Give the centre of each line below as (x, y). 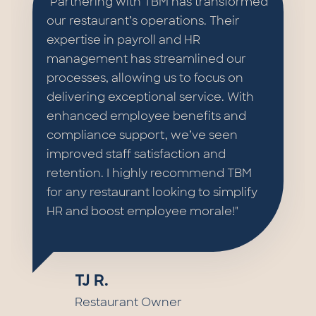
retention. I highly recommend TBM (149, 174)
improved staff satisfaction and (136, 154)
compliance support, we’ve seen (142, 135)
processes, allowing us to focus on (145, 78)
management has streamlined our (146, 59)
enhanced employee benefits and (146, 116)
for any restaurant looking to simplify (152, 193)
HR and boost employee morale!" (142, 212)
